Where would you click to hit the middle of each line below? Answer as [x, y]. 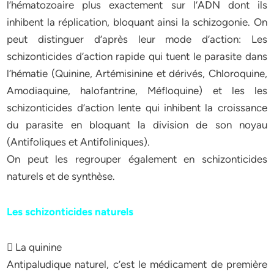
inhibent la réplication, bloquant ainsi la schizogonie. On [137, 22]
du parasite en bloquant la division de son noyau [137, 125]
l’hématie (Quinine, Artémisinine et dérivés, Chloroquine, [137, 73]
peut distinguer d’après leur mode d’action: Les [137, 39]
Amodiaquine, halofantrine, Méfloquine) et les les [137, 91]
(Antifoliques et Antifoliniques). [79, 142]
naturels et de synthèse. [61, 176]
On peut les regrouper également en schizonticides [137, 159]
